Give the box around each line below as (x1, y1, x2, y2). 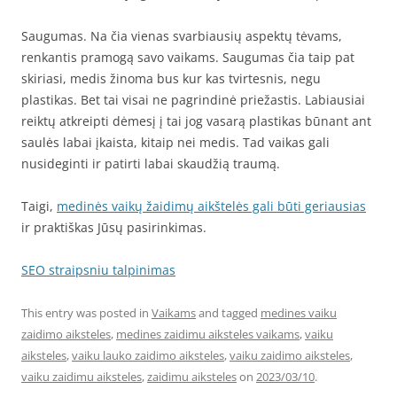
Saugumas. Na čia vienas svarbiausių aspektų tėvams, (21, 27, 342, 45)
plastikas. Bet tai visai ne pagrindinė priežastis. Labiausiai (21, 91, 365, 109)
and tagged (196, 305, 261, 322)
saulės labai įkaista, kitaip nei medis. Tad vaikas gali (21, 134, 330, 152)
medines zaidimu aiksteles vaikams (116, 326, 300, 343)
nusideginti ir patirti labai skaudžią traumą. (21, 155, 280, 173)
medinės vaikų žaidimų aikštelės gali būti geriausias (57, 198, 366, 215)
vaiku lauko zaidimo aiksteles (72, 347, 224, 364)
